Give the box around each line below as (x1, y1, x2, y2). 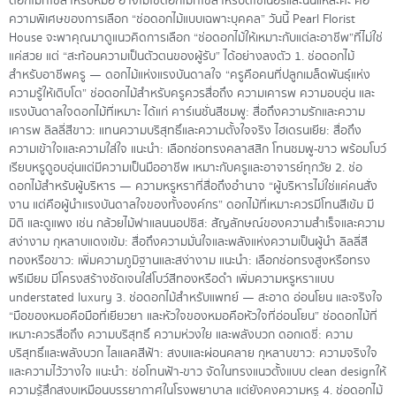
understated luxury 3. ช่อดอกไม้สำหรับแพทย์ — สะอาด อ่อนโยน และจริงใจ (9, 289, 383, 308)
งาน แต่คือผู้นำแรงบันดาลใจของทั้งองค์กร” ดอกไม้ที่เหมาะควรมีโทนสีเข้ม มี (9, 196, 374, 215)
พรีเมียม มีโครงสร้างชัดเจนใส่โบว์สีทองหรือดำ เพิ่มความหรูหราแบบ (9, 270, 334, 289)
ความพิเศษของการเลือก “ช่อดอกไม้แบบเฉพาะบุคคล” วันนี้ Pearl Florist (9, 11, 355, 29)
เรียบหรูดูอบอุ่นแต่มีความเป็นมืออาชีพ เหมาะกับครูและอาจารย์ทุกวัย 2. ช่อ (9, 159, 362, 178)
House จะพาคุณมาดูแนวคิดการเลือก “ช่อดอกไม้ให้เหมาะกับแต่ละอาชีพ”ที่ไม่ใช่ (9, 29, 383, 48)
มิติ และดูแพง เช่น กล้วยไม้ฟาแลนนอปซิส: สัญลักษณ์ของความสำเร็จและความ (9, 215, 385, 233)
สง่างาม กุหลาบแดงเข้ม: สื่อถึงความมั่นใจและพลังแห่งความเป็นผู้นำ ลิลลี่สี (9, 233, 368, 252)
